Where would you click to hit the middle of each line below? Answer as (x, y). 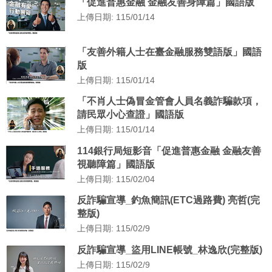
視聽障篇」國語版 (116, 164)
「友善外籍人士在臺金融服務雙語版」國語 (169, 52)
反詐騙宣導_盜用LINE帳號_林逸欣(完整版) (169, 250)
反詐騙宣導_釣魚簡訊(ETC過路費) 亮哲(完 (168, 200)
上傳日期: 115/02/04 (116, 179)
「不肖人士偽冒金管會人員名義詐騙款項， (169, 101)
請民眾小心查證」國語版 (130, 115)
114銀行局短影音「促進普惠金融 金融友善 (169, 151)
